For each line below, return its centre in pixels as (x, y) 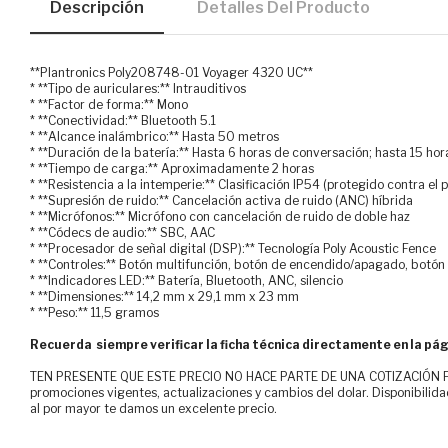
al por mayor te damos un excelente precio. (153, 409)
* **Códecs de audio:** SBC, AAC (122, 233)
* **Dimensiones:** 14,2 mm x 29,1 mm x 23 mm (164, 297)
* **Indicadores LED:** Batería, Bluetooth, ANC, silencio (186, 281)
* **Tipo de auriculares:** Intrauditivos (138, 89)
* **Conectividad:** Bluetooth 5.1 (123, 121)
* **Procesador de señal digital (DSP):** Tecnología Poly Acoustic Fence (233, 249)
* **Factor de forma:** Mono (109, 105)
